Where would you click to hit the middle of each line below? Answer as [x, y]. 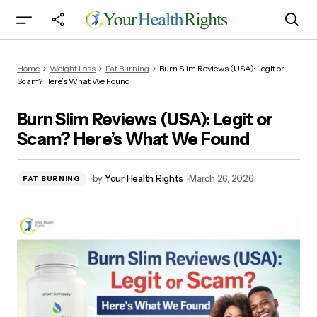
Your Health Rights [144, 178]
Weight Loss [73, 68]
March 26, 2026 [221, 178]
